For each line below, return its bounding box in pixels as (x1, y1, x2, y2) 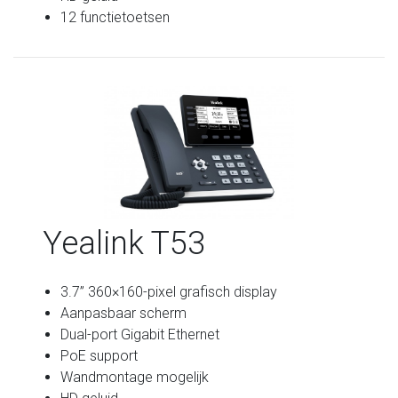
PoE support (60, 346, 139, 364)
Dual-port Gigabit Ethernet (60, 325, 220, 343)
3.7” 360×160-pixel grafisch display (60, 283, 278, 300)
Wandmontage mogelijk (60, 368, 210, 386)
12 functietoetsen (60, 8, 171, 26)
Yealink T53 (43, 224, 206, 262)
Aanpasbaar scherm (60, 304, 187, 322)
